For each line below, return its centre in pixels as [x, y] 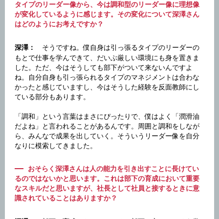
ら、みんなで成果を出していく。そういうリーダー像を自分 [107, 136]
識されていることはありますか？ [66, 197]
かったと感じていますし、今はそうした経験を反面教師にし [107, 87]
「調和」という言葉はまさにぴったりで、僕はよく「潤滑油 [107, 116]
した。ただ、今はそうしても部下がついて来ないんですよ [104, 67]
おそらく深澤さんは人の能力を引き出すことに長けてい [114, 168]
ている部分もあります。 [52, 97]
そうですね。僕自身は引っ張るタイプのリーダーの [117, 47]
